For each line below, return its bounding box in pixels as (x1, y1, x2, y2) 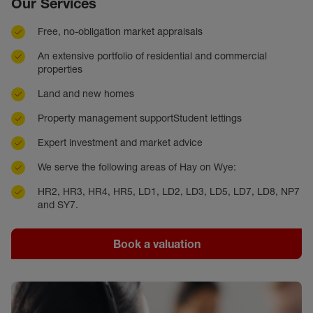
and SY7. (38, 198, 78, 212)
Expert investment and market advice (38, 136, 203, 150)
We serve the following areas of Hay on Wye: (38, 161, 236, 174)
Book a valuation (112, 237, 201, 252)
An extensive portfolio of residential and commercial (38, 50, 267, 63)
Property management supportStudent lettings (38, 112, 242, 125)
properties (38, 63, 82, 76)
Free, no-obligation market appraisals (38, 25, 203, 38)
